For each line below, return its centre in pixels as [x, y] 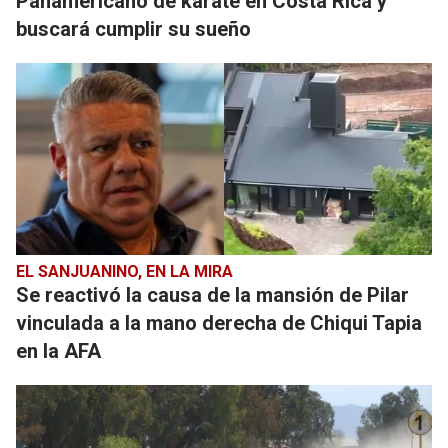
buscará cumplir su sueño [133, 29]
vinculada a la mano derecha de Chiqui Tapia [219, 323]
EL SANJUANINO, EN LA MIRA [124, 271]
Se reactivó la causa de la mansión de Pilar [212, 295]
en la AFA [58, 351]
